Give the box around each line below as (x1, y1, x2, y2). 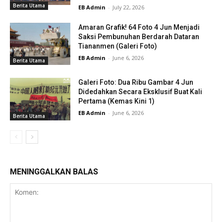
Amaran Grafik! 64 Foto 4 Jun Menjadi (78, 23, 200, 31)
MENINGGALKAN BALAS (10, 166, 98, 176)
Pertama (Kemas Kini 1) (78, 97, 155, 106)
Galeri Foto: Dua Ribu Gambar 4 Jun (78, 78, 194, 87)
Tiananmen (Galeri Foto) (78, 42, 158, 50)
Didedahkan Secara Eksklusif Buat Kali (78, 88, 203, 96)
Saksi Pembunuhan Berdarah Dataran (78, 32, 200, 41)
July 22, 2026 (112, 3, 145, 11)
